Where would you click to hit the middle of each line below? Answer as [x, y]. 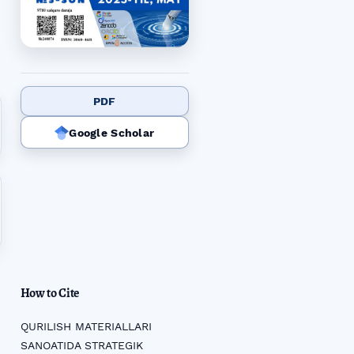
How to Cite [49, 294]
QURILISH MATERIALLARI [86, 327]
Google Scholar [112, 132]
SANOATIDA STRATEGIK [81, 346]
